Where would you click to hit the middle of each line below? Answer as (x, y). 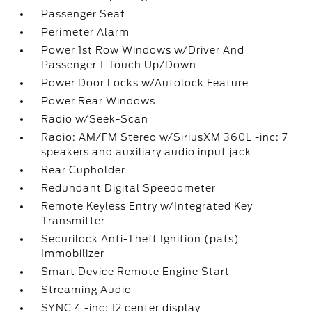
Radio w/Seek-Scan (95, 119)
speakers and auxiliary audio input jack (147, 152)
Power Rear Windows (99, 101)
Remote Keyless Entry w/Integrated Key (147, 206)
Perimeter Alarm (86, 32)
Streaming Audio (87, 290)
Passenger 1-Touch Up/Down (119, 65)
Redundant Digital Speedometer (129, 188)
